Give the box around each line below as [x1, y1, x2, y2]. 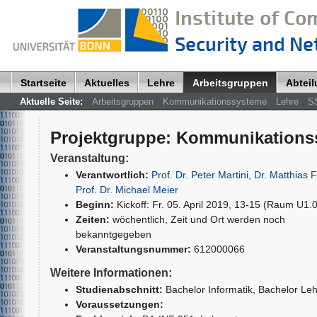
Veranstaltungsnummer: [75, 243, 191, 255]
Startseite [20, 76, 67, 88]
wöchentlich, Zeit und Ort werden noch [112, 213, 285, 225]
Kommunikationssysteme [162, 96, 267, 107]
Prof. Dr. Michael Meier [75, 183, 178, 195]
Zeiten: [75, 213, 110, 225]
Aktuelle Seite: [19, 96, 83, 107]
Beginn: [75, 198, 114, 210]
